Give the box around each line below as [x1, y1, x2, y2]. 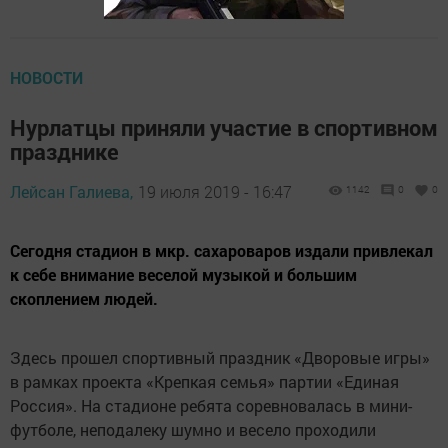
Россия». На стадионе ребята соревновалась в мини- [10, 395, 412, 417]
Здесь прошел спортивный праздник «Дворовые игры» [10, 347, 430, 369]
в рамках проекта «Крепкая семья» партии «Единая [10, 371, 399, 393]
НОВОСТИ [10, 67, 83, 89]
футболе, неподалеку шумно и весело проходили [10, 419, 376, 441]
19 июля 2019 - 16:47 [138, 181, 292, 203]
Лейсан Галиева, [10, 181, 133, 203]
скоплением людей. [10, 288, 158, 310]
